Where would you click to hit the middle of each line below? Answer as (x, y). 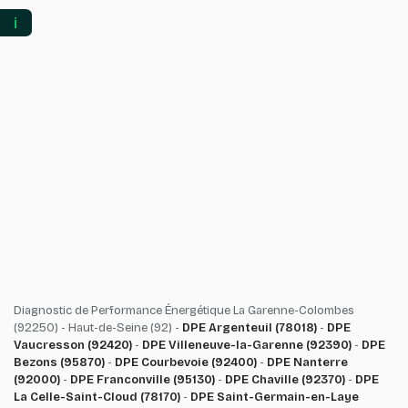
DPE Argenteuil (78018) (250, 328)
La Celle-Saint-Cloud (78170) (97, 397)
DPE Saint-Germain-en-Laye (275, 397)
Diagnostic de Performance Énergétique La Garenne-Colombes (184, 311)
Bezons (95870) (59, 362)
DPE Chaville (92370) (285, 380)
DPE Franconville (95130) (143, 380)
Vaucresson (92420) (73, 345)
